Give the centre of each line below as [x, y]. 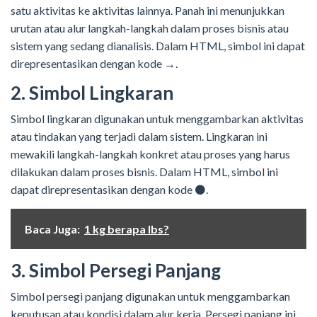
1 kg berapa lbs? [127, 229]
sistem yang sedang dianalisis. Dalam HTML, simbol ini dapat [158, 46]
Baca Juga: [52, 229]
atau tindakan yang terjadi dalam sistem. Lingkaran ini [139, 137]
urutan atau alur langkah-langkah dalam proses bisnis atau [150, 28]
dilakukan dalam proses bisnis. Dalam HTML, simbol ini [144, 172]
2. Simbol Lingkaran [92, 93]
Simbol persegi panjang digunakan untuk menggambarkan [150, 296]
